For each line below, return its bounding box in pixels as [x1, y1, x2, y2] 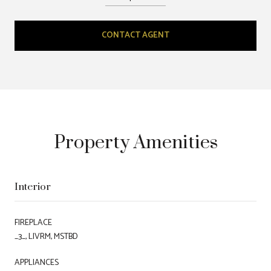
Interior [15, 172, 51, 200]
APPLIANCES [15, 255, 59, 270]
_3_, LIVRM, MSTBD [15, 229, 78, 244]
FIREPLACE [15, 215, 52, 230]
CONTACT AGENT [102, 28, 169, 42]
